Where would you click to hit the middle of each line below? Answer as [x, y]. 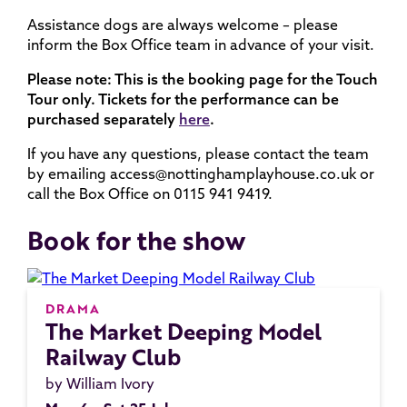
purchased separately [103, 119]
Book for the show [136, 240]
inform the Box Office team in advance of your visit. [201, 45]
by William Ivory [100, 383]
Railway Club [113, 357]
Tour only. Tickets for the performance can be [183, 99]
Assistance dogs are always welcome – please [183, 25]
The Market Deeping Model [184, 331]
